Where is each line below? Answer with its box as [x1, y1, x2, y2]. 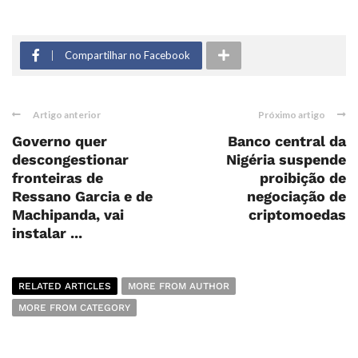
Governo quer [12, 133, 107, 149]
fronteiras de [12, 169, 103, 186]
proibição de [260, 169, 346, 186]
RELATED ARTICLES [18, 280, 111, 292]
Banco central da [228, 133, 346, 149]
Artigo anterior [33, 109, 101, 121]
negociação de [247, 188, 346, 205]
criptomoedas [249, 206, 346, 223]
